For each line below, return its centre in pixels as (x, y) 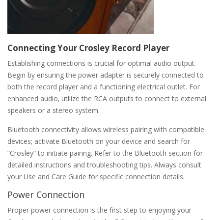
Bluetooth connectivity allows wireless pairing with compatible (106, 129)
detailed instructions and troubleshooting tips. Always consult (104, 165)
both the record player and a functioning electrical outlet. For (104, 86)
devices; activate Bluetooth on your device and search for (99, 141)
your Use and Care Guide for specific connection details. (96, 176)
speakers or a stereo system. (54, 110)
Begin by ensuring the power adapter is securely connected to (106, 75)
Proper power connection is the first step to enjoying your (99, 210)
